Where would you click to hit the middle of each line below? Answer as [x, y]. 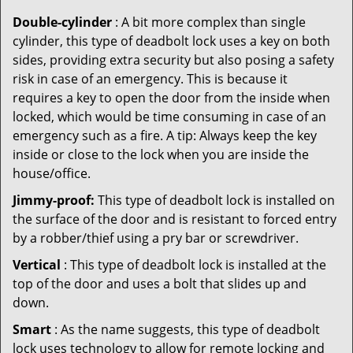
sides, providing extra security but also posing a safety [173, 60]
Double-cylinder [62, 22]
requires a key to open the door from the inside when [171, 98]
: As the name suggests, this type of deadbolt [186, 329]
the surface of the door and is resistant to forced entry [175, 219]
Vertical [37, 265]
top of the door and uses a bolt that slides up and [160, 284]
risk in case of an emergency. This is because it [150, 79]
